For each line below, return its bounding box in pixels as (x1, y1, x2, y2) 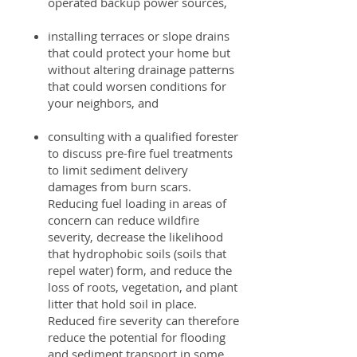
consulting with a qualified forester (48, 128, 238, 144)
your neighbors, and (48, 95, 159, 111)
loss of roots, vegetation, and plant (48, 279, 237, 295)
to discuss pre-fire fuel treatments (48, 145, 233, 161)
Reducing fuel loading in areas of (48, 195, 226, 211)
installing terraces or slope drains (48, 28, 229, 44)
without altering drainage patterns (48, 61, 234, 77)
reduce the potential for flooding (48, 329, 226, 345)
